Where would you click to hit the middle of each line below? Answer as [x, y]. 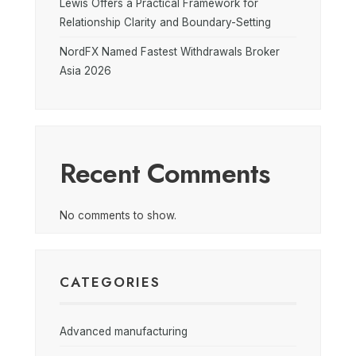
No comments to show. [118, 215]
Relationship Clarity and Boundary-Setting [165, 22]
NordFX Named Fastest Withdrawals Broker [170, 52]
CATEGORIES [110, 282]
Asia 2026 [85, 71]
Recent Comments [165, 174]
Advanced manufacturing [124, 331]
